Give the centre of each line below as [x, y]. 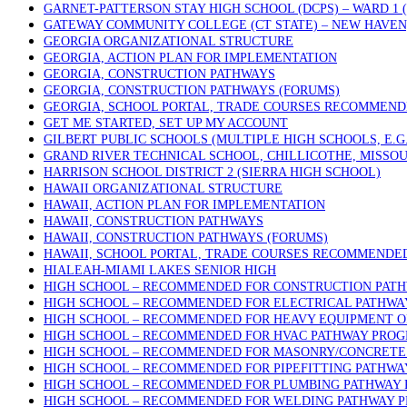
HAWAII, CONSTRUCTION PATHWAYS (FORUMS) [186, 238]
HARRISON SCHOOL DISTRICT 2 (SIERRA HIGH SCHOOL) [212, 172]
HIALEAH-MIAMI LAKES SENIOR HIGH [160, 270]
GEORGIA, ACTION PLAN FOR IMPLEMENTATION [190, 58]
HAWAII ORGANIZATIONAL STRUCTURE [163, 189]
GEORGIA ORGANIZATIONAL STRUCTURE [169, 41]
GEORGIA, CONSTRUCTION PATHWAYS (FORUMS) [192, 90]
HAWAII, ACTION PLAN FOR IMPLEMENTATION [184, 205]
